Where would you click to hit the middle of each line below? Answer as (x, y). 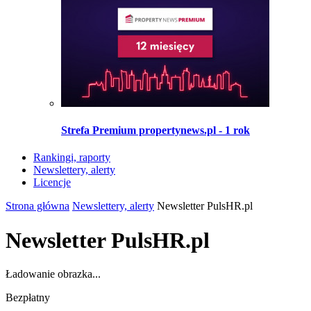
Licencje (52, 183)
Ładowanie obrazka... (53, 274)
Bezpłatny (28, 297)
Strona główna (37, 206)
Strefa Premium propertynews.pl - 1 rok (155, 130)
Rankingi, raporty (72, 158)
